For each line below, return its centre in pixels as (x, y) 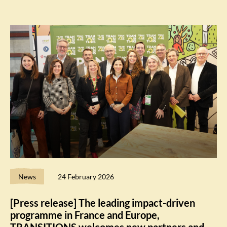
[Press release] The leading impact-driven (103, 202)
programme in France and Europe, (85, 215)
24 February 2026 (86, 176)
